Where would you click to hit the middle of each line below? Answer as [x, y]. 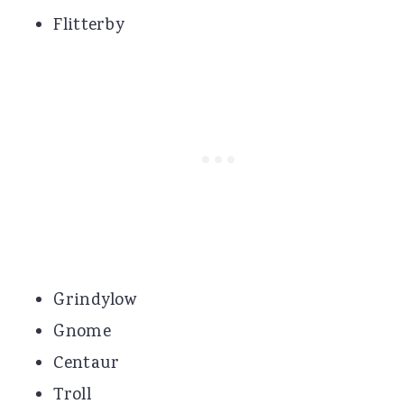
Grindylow [96, 301]
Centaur [87, 364]
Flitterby [89, 26]
